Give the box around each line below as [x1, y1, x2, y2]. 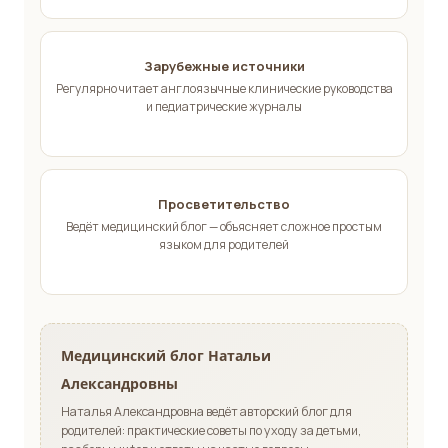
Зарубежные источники [143, 57, 305, 76]
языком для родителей [159, 236, 289, 254]
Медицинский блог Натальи [61, 346, 271, 366]
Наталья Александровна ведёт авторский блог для [61, 403, 352, 421]
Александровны [61, 374, 178, 394]
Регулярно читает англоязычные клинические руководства [55, 80, 393, 98]
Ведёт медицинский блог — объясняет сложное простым [66, 218, 382, 236]
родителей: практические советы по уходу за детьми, [61, 422, 361, 440]
